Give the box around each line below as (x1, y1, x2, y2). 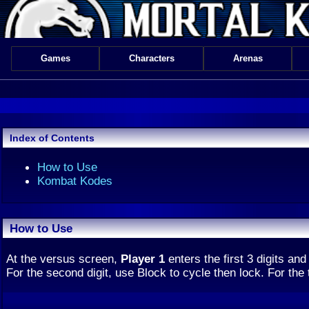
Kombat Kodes (37, 174, 112, 188)
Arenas (232, 53, 263, 63)
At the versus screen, (6, 252, 121, 266)
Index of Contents (10, 132, 94, 143)
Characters (128, 53, 175, 63)
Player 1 (121, 252, 165, 266)
